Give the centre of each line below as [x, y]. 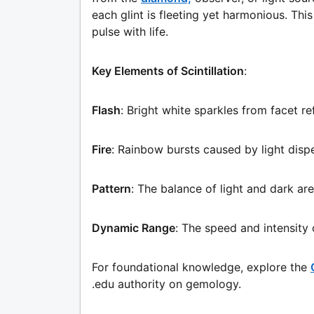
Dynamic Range [134, 228]
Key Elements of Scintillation [168, 71]
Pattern [111, 189]
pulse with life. [130, 32]
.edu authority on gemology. [166, 284]
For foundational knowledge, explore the [199, 267]
